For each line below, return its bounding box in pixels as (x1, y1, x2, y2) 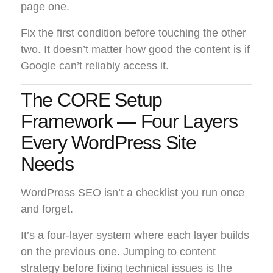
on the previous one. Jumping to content (21, 246, 216, 258)
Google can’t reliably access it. (21, 60, 169, 73)
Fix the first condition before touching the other (21, 27, 246, 40)
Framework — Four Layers (21, 110, 238, 133)
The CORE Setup (21, 89, 163, 112)
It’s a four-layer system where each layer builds (21, 229, 249, 242)
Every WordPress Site (21, 132, 196, 154)
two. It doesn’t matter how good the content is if (21, 43, 250, 56)
